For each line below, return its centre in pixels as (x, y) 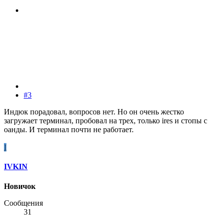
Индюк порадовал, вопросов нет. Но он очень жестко (94, 112)
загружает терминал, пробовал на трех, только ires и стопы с (106, 121)
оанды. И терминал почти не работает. (69, 130)
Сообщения (23, 203)
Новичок (20, 186)
